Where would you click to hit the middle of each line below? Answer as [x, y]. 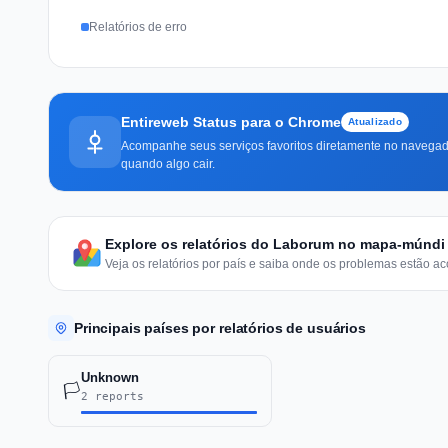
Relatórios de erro [138, 26]
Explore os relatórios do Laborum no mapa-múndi [275, 243]
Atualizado [375, 121]
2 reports [112, 396]
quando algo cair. [168, 163]
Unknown [110, 377]
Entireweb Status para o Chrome [231, 121]
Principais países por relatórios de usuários [220, 327]
